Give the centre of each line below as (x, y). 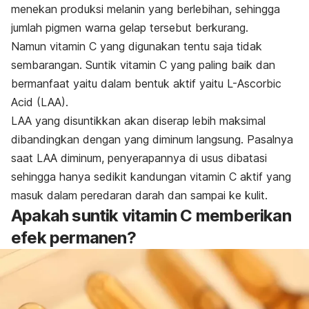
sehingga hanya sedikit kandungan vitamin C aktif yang (151, 177)
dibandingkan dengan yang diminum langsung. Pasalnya (152, 140)
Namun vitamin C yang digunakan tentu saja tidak (137, 47)
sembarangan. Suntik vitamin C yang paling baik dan (143, 65)
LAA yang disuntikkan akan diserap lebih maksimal (138, 121)
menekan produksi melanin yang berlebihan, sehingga (146, 9)
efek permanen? (73, 238)
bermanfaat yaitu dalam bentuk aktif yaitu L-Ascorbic (146, 84)
